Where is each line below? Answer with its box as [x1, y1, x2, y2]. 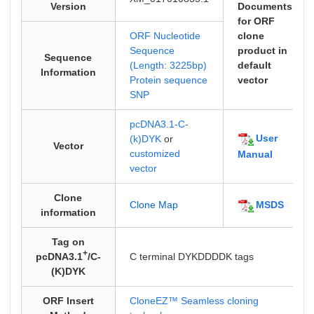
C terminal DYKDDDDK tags [129, 251, 254, 262]
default [237, 60, 271, 71]
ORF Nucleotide [129, 30, 200, 41]
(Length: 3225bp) [129, 60, 207, 71]
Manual [237, 149, 273, 160]
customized [129, 148, 180, 159]
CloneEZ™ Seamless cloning [129, 295, 259, 306]
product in [237, 45, 287, 56]
